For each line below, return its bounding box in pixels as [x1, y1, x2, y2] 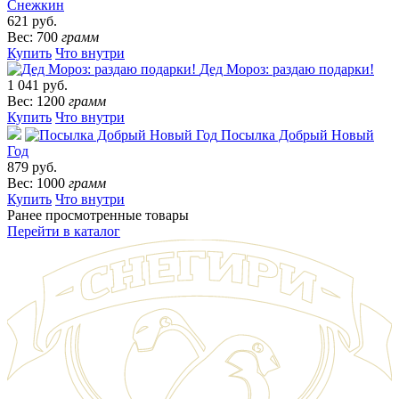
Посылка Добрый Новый [221, 127, 374, 143]
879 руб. [7, 159, 57, 175]
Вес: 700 [7, 29, 61, 45]
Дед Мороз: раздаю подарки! [199, 61, 374, 77]
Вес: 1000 [7, 175, 69, 191]
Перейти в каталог [7, 224, 120, 240]
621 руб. [7, 13, 57, 29]
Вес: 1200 [7, 94, 69, 110]
